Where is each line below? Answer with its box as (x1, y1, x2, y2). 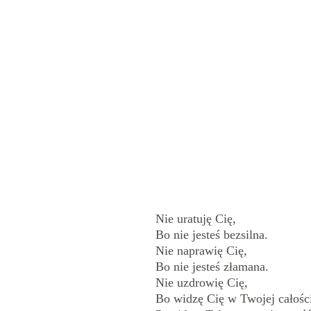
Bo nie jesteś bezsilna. (155, 228, 268, 242)
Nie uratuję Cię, (155, 212, 236, 226)
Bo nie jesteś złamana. (155, 260, 269, 274)
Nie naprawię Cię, (155, 244, 247, 258)
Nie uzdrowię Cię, (155, 276, 248, 289)
